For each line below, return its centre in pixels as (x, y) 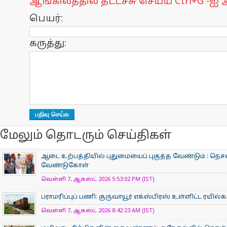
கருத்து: (48, 44)
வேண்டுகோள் (65, 166)
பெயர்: (46, 19)
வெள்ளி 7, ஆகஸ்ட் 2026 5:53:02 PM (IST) (98, 179)
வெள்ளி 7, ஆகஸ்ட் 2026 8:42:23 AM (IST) (98, 211)
